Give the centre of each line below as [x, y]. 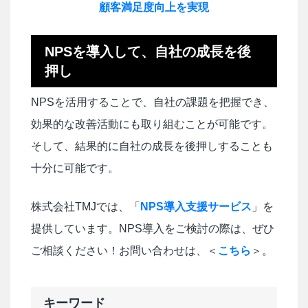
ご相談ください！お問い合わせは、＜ [124, 251]
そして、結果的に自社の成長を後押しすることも [152, 146]
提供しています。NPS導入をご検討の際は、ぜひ [153, 229]
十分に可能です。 [75, 168]
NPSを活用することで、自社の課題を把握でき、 [153, 102]
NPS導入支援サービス [196, 207]
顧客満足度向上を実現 [154, 8]
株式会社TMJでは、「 [86, 207]
